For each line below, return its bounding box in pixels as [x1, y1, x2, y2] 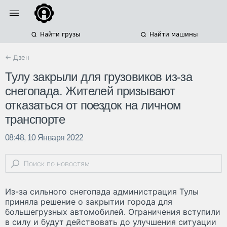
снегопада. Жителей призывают [5, 84, 175, 98]
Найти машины [149, 31, 198, 38]
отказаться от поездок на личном [5, 98, 181, 112]
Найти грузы [40, 31, 80, 38]
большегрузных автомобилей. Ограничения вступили [5, 207, 220, 217]
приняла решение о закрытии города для [5, 197, 172, 207]
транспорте [5, 112, 65, 127]
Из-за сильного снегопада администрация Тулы [5, 186, 199, 197]
